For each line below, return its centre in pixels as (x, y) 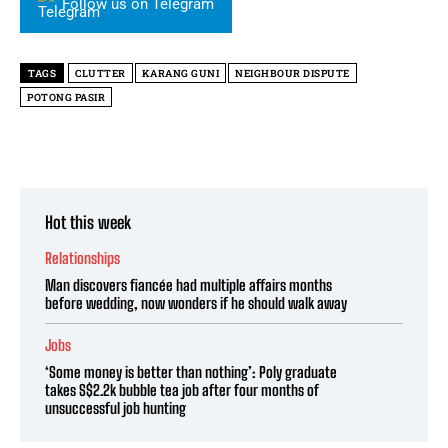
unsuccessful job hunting (115, 407)
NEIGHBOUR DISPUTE (292, 73)
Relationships (82, 257)
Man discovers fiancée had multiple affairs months (188, 284)
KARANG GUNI (180, 73)
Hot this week (88, 222)
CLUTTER (100, 73)
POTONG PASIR (66, 97)
